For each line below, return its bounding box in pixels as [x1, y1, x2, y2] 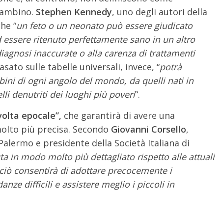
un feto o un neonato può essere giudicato [16, 20, 192, 31]
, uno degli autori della [112, 6, 207, 18]
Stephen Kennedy [36, 6, 112, 18]
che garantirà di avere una [61, 110, 175, 121]
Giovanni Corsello [109, 123, 186, 135]
